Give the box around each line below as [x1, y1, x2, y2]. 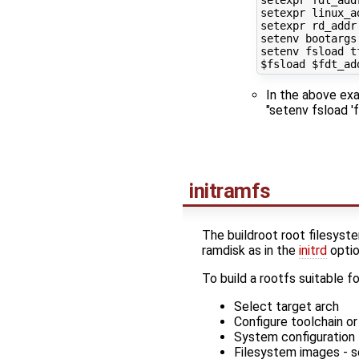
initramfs [189, 178, 271, 203]
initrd [299, 242, 327, 258]
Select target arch [234, 298, 339, 314]
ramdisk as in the [202, 242, 299, 258]
